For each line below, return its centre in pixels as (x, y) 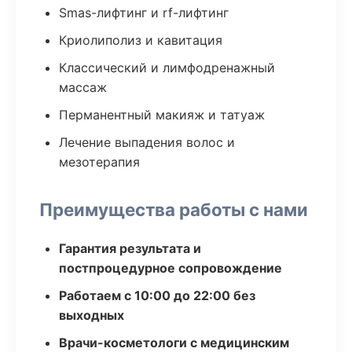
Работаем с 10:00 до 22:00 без (157, 295)
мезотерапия (99, 162)
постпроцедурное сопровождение (170, 268)
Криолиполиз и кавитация (141, 40)
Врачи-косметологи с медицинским (174, 343)
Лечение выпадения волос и (147, 142)
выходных (92, 315)
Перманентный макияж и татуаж (162, 115)
